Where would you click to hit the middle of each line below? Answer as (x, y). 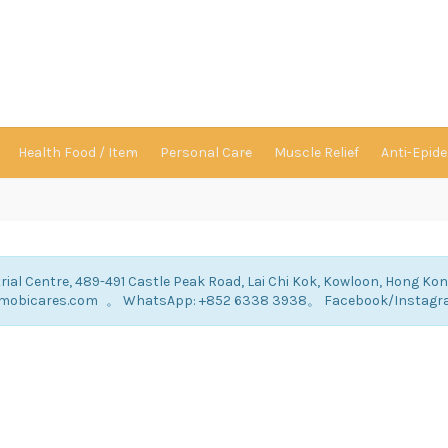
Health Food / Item (78, 152)
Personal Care (206, 152)
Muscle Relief (316, 152)
